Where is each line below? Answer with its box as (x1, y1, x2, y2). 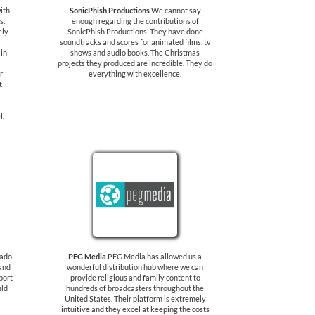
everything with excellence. (89, 69, 182, 78)
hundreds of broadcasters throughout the (66, 283, 205, 292)
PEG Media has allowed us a (106, 252, 202, 261)
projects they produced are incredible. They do (58, 58, 213, 67)
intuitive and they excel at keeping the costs (60, 304, 210, 314)
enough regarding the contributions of (71, 16, 199, 25)
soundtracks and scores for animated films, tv (59, 37, 211, 46)
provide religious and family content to (70, 273, 200, 282)
